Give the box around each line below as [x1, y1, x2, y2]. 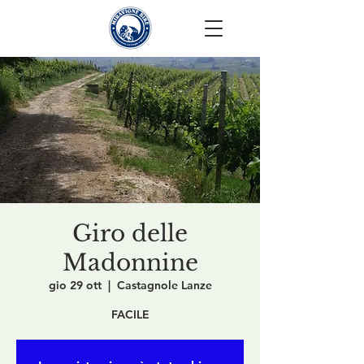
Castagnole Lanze [116, 278, 212, 292]
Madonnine [62, 249, 198, 277]
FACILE [110, 307, 149, 322]
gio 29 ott [48, 278, 102, 292]
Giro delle [72, 219, 188, 248]
